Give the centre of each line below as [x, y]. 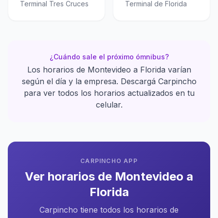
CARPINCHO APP [109, 161]
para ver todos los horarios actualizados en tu [109, 93]
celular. [109, 105]
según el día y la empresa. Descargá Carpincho [109, 81]
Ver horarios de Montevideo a [109, 176]
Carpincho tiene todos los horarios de [109, 210]
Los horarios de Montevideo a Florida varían [109, 70]
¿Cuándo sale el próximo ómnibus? [109, 57]
